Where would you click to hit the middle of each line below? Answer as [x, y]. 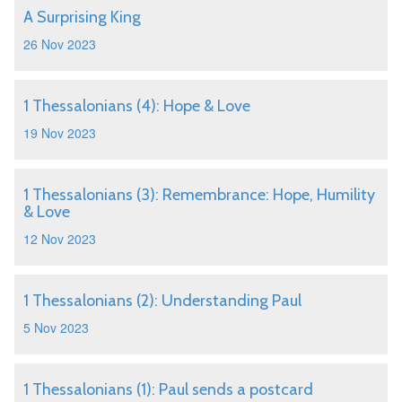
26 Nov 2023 [60, 44]
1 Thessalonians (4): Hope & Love [137, 106]
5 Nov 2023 [56, 328]
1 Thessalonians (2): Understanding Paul [162, 301]
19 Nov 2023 [60, 133]
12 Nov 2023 [60, 239]
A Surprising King [82, 17]
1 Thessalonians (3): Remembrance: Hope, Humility [199, 195]
